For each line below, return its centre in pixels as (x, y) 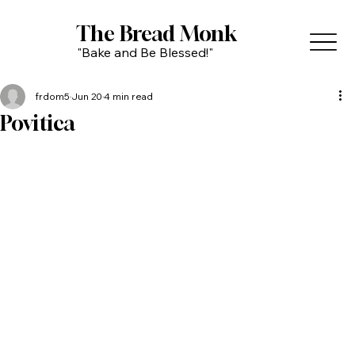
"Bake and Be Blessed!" (145, 53)
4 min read (128, 97)
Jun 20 (87, 97)
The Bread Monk (157, 34)
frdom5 (52, 97)
